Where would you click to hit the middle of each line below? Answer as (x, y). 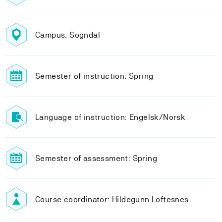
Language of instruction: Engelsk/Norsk (111, 117)
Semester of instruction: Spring (94, 76)
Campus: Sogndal (68, 35)
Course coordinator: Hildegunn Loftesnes (112, 199)
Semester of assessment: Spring (96, 158)
